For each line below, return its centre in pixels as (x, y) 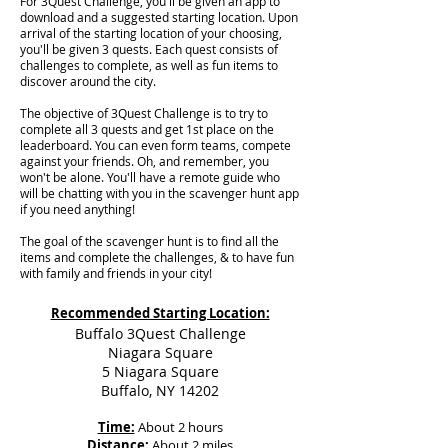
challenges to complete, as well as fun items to (149, 65)
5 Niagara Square (160, 371)
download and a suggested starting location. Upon (159, 17)
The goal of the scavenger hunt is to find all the (149, 241)
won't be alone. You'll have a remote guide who (150, 177)
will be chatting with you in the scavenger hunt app (159, 193)
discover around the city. (89, 81)
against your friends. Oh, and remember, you (144, 161)
